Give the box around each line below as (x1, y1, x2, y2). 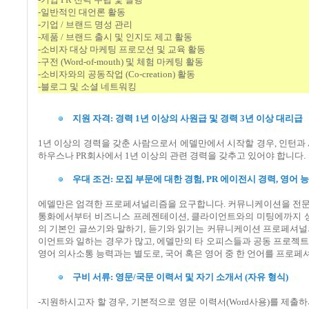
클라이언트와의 (191, 210, 255, 221)
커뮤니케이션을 (228, 198, 290, 209)
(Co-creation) (123, 68, 177, 79)
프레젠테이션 (132, 210, 187, 221)
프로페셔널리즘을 (105, 198, 177, 209)
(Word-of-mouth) (59, 56, 126, 67)
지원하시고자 (41, 296, 94, 307)
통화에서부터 (38, 210, 92, 221)
